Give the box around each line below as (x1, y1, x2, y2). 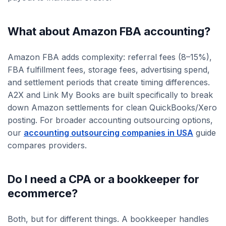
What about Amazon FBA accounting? (8, 25, 210, 38)
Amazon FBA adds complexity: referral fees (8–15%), (8, 52, 212, 63)
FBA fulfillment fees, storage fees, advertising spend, (8, 65, 210, 75)
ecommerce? (8, 187, 78, 200)
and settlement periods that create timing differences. (8, 77, 210, 88)
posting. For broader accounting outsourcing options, (8, 115, 213, 126)
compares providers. (8, 140, 87, 151)
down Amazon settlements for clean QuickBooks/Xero (8, 102, 217, 113)
